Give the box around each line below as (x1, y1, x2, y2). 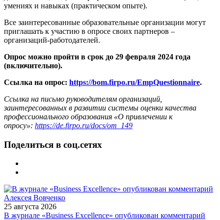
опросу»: (4, 121, 35, 130)
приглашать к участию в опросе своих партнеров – (4, 27, 175, 35)
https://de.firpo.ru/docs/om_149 (35, 121, 133, 130)
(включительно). (4, 61, 62, 70)
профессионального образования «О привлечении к (4, 112, 172, 121)
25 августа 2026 (4, 202, 56, 211)
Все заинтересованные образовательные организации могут (4, 18, 206, 27)
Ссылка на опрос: (4, 78, 69, 86)
